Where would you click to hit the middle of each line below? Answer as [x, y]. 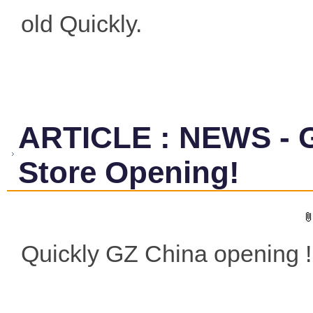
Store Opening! [129, 172]
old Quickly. [81, 24]
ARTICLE [85, 137]
